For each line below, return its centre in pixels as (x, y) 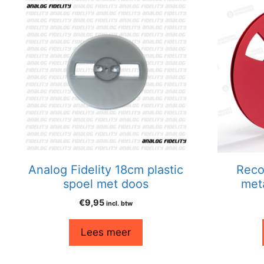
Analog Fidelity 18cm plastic (105, 170)
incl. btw (119, 204)
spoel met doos (105, 184)
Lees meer (105, 232)
